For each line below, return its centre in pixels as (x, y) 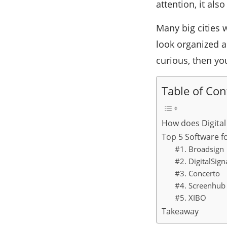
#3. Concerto (197, 173)
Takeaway (180, 211)
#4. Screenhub (200, 185)
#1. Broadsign (199, 149)
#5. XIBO (190, 197)
